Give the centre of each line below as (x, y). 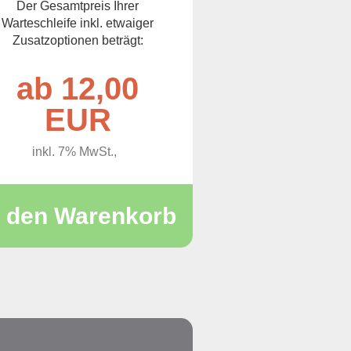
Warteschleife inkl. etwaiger (78, 23)
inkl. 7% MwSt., (78, 152)
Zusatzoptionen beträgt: (78, 40)
